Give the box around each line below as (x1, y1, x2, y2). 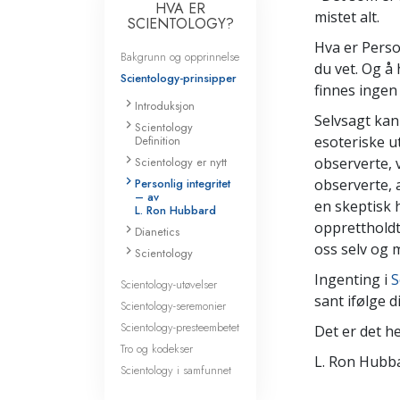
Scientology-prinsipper (121, 70, 237, 87)
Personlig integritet (135, 175, 230, 193)
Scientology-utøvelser (121, 275, 217, 293)
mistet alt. (314, 7, 379, 28)
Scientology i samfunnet (121, 361, 231, 379)
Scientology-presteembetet (121, 318, 239, 336)
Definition (135, 132, 180, 150)
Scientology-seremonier (121, 296, 226, 314)
